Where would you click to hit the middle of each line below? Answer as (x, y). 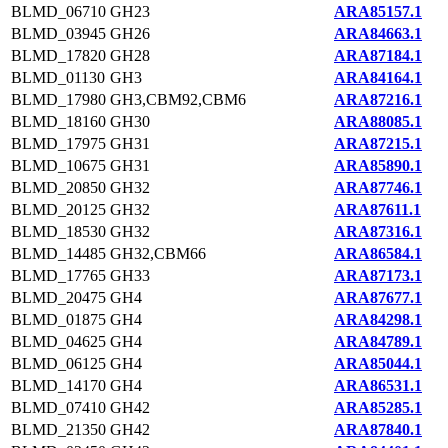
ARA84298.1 (378, 319)
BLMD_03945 (58, 33)
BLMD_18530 (58, 231)
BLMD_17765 (58, 275)
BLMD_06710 (58, 11)
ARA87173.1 (378, 275)
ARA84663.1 (378, 33)
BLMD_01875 (58, 319)
